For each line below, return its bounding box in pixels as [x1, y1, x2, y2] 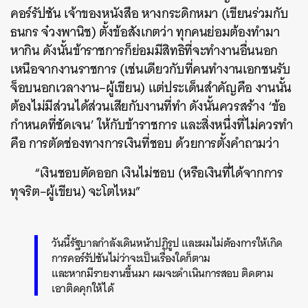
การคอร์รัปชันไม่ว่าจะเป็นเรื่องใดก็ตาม [52, 248, 210, 267]
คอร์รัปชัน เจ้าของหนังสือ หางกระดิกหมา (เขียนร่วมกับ [10, 2, 289, 25]
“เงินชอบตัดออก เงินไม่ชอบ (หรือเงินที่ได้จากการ [34, 162, 283, 184]
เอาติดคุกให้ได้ [52, 278, 114, 298]
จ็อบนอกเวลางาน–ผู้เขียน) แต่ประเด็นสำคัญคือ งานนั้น [10, 76, 291, 99]
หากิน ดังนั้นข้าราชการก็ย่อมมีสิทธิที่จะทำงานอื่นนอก [10, 39, 278, 62]
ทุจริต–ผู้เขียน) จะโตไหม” [10, 180, 141, 203]
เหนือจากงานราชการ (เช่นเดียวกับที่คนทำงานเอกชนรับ [10, 58, 291, 80]
